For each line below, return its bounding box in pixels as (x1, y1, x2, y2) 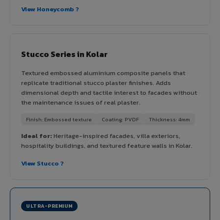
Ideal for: (21, 131, 52, 140)
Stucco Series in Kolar (21, 48, 108, 60)
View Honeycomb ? (21, 4, 79, 14)
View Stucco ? (21, 158, 64, 168)
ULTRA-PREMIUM (26, 202, 73, 210)
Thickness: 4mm (149, 115, 190, 123)
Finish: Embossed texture (26, 115, 92, 123)
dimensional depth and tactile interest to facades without (21, 87, 197, 97)
